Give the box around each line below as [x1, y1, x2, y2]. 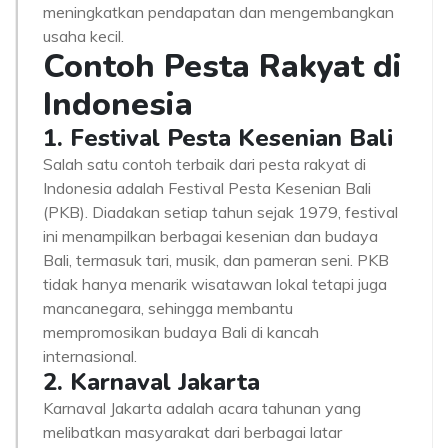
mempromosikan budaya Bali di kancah [43, 322, 319, 342]
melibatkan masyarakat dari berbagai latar [43, 422, 342, 442]
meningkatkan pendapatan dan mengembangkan [43, 2, 394, 22]
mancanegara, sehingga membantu [43, 298, 293, 318]
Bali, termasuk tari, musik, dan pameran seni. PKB [43, 250, 389, 270]
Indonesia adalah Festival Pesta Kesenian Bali [43, 178, 371, 198]
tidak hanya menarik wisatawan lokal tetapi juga [43, 274, 387, 294]
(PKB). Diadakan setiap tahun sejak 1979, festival [43, 202, 398, 222]
